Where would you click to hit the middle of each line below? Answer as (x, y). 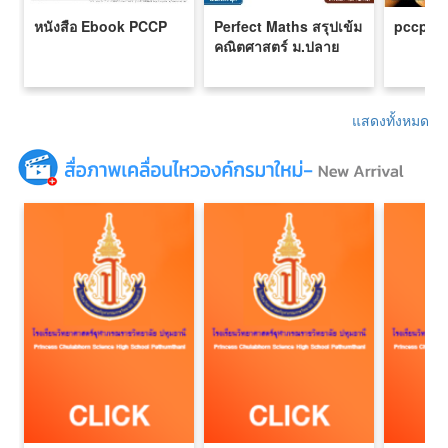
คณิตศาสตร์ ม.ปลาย (276, 46)
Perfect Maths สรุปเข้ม (288, 26)
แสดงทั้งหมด (390, 120)
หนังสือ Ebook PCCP (100, 26)
